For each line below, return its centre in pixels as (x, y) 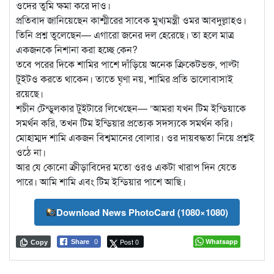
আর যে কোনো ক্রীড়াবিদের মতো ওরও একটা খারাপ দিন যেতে (126, 167)
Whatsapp (222, 242)
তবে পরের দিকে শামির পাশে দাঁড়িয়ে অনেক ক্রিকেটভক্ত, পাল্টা (128, 64)
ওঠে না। (31, 152)
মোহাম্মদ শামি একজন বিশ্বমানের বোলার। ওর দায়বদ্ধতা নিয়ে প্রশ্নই (135, 138)
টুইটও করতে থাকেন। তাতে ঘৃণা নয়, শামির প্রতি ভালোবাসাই (124, 79)
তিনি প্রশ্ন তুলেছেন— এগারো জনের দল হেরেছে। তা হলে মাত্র (125, 35)
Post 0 (129, 242)
